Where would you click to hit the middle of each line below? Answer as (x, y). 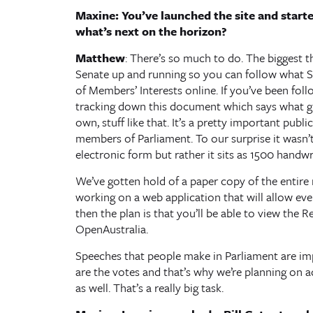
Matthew (100, 58)
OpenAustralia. (111, 229)
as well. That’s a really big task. (149, 287)
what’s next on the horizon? (151, 31)
